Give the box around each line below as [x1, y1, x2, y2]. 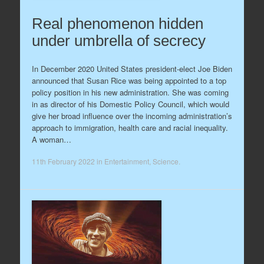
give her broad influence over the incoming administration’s [31, 110, 232, 121]
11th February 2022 [31, 156, 95, 166]
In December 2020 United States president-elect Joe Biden [31, 62, 232, 74]
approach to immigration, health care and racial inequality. [31, 121, 228, 133]
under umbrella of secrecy [31, 32, 206, 49]
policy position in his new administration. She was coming [31, 86, 229, 98]
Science [152, 156, 179, 166]
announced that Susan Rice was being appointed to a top [31, 74, 226, 86]
